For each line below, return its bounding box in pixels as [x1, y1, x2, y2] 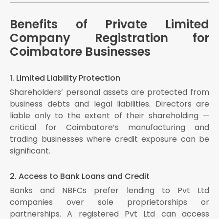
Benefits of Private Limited [10, 16, 209, 33]
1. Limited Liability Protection [10, 72, 120, 84]
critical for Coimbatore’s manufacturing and [10, 122, 209, 133]
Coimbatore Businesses [10, 44, 151, 60]
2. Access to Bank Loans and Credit [10, 171, 150, 182]
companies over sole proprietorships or [10, 197, 209, 208]
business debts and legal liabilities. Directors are [10, 98, 209, 110]
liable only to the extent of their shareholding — [10, 110, 209, 122]
